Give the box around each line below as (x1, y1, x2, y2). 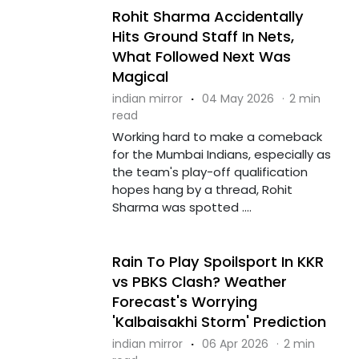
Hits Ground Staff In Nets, (111, 26, 294, 46)
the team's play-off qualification (111, 163, 308, 180)
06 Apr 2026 (201, 335, 268, 352)
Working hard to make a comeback (111, 127, 322, 145)
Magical (111, 66, 168, 87)
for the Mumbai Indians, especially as (111, 145, 331, 163)
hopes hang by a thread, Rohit (111, 180, 292, 198)
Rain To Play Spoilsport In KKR (111, 251, 324, 272)
